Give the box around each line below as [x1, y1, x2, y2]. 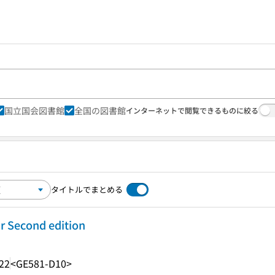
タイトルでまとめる [51, 184, 123, 195]
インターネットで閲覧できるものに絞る [126, 105, 258, 115]
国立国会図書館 [4, 104, 64, 117]
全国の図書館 [74, 104, 126, 117]
